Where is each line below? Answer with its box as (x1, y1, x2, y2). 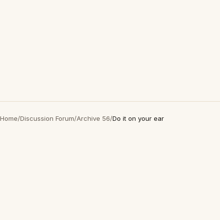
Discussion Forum (20, 114, 74, 122)
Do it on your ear (112, 114, 164, 122)
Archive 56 (77, 114, 110, 122)
